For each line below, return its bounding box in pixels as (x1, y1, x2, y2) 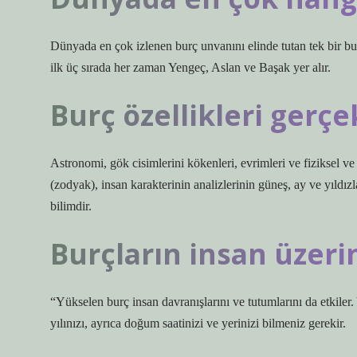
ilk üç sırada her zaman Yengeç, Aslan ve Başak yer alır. (50, 61, 331, 74)
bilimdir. (50, 199, 92, 213)
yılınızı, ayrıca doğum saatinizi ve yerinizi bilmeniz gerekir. (50, 316, 346, 330)
